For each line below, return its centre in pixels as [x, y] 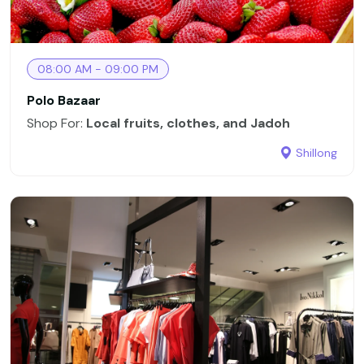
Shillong [316, 152]
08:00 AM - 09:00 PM [98, 69]
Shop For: [56, 123]
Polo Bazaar [64, 100]
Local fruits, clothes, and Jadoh [188, 123]
